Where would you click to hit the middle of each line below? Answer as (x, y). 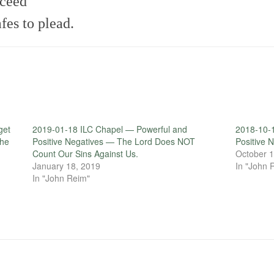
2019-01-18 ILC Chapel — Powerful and (109, 129)
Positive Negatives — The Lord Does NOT (113, 142)
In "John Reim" (61, 178)
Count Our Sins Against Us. (85, 154)
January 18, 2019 (66, 166)
